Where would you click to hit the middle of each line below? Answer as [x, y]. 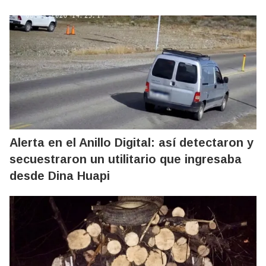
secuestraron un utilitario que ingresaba [126, 159]
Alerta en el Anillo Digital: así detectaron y [132, 142]
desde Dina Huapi [60, 175]
